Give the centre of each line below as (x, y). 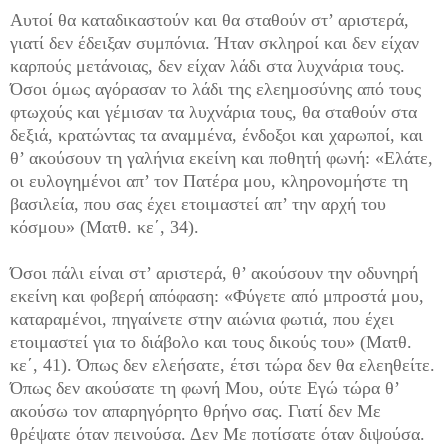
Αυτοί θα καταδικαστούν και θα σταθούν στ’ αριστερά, (209, 20)
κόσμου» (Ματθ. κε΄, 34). (104, 227)
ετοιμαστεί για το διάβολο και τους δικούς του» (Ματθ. (211, 342)
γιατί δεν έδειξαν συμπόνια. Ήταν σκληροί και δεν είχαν (214, 43)
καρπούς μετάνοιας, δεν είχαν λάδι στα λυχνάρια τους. (207, 66)
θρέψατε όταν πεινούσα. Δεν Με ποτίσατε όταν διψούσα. (217, 434)
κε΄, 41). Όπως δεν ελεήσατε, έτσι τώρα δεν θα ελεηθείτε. (222, 365)
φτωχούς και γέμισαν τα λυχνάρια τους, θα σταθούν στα (213, 112)
